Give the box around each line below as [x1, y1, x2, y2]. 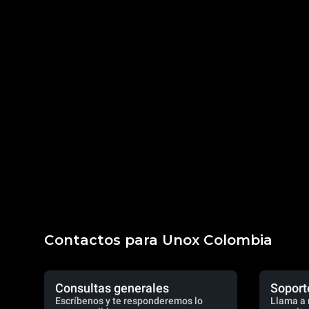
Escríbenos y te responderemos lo [55, 295, 203, 306]
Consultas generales [55, 281, 169, 295]
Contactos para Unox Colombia [44, 232, 272, 248]
